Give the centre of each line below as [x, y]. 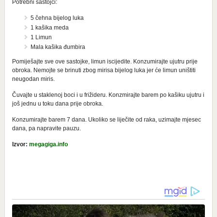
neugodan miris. [33, 79]
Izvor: [20, 145]
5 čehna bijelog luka [57, 18]
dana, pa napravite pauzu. [46, 129]
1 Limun [41, 38]
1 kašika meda [49, 28]
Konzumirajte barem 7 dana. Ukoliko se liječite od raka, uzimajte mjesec [106, 120]
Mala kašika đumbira [58, 47]
